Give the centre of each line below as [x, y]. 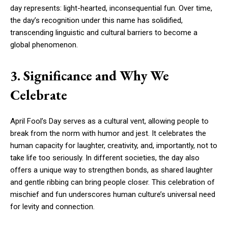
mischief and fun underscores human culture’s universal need [113, 195]
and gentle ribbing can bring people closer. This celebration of [112, 182]
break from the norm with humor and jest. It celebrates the [108, 134]
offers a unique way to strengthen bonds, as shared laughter [111, 170]
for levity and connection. [52, 207]
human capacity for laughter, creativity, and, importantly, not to [114, 146]
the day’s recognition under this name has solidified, [96, 21]
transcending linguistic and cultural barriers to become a [104, 33]
